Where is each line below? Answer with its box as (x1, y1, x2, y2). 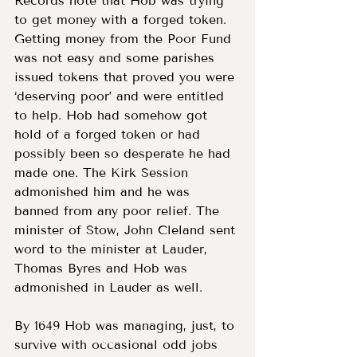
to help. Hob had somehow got (14, 107, 212, 123)
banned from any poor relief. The (14, 202, 224, 218)
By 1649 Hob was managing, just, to (14, 317, 239, 333)
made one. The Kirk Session (14, 164, 193, 180)
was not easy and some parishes (14, 49, 219, 65)
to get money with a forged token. (14, 11, 231, 27)
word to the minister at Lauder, (14, 241, 212, 257)
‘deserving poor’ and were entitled (14, 88, 229, 104)
